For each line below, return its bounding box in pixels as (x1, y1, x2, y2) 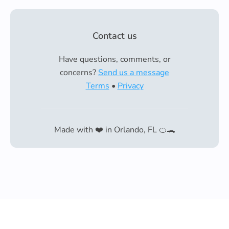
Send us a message (98, 67, 169, 78)
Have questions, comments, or (58, 54, 171, 65)
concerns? (60, 67, 98, 78)
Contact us (92, 30, 137, 42)
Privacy (117, 80, 144, 91)
